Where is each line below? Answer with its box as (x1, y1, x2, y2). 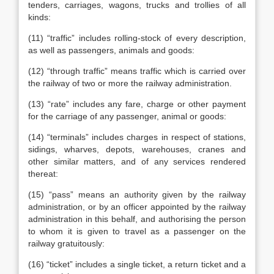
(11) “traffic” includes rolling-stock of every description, (28, 33, 246, 43)
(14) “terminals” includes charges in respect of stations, (28, 132, 246, 142)
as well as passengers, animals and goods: (28, 45, 194, 55)
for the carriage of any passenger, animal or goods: (28, 111, 226, 121)
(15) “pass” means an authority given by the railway (28, 190, 246, 199)
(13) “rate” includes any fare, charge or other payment (28, 99, 246, 109)
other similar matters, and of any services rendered (28, 157, 246, 166)
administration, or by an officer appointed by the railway (28, 202, 246, 212)
